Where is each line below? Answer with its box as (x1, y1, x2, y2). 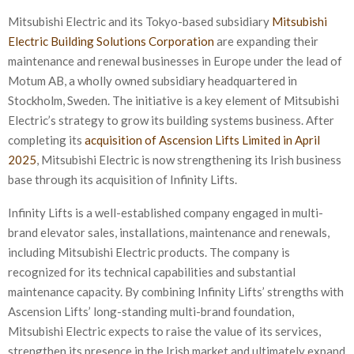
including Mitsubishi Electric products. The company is (8, 245, 290, 260)
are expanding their (214, 34, 318, 49)
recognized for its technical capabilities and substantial (8, 265, 296, 280)
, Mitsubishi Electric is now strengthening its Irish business (36, 153, 341, 168)
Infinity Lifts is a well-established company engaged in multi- (8, 205, 323, 220)
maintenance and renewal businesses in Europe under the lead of (8, 54, 342, 69)
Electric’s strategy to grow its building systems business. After (8, 113, 334, 128)
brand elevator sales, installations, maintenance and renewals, (8, 225, 330, 240)
